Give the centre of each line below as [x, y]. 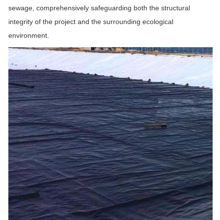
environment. [29, 36]
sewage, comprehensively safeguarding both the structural [99, 8]
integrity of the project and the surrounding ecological [91, 22]
